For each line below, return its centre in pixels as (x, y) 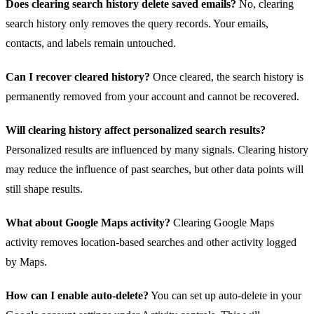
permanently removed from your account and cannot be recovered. (152, 97)
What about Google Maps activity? (88, 223)
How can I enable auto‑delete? (77, 296)
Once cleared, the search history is (227, 77)
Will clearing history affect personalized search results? (136, 130)
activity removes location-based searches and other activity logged (151, 243)
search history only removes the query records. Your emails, (137, 24)
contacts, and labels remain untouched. (91, 43)
